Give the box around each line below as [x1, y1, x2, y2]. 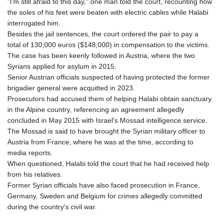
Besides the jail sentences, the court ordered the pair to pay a [7, 30, 198, 38]
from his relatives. [7, 170, 62, 179]
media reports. [7, 149, 53, 157]
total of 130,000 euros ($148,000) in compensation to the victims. [7, 41, 210, 49]
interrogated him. [7, 19, 60, 27]
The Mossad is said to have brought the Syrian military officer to [7, 127, 205, 136]
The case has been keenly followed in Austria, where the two [7, 52, 195, 60]
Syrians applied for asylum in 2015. [7, 62, 116, 71]
